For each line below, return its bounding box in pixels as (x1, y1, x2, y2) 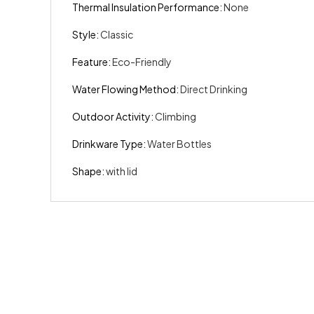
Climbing (155, 110, 196, 123)
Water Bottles (147, 137, 212, 151)
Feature (72, 55, 108, 69)
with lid (106, 165, 137, 178)
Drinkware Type (72, 137, 143, 151)
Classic (100, 28, 133, 41)
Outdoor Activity (72, 110, 151, 123)
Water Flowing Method (72, 83, 176, 96)
